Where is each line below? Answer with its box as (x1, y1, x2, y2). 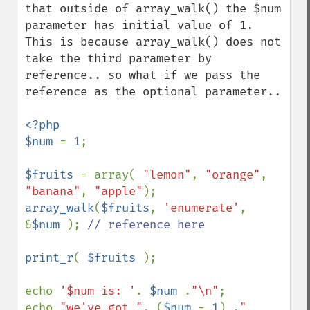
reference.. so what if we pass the (25, 68, 260, 82)
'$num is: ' (60, 284, 136, 298)
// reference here (87, 217, 205, 232)
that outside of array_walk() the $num (25, 1, 281, 16)
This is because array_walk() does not (25, 35, 281, 49)
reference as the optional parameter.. (25, 84, 281, 99)
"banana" (25, 184, 80, 199)
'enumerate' (163, 201, 239, 215)
